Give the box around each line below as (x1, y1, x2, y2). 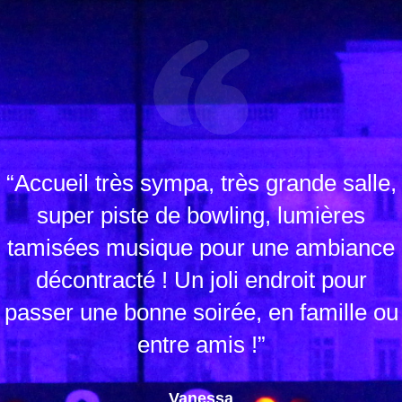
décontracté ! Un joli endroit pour (35, 267, 367, 293)
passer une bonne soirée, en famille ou (4, 299, 398, 326)
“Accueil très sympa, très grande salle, (5, 170, 397, 197)
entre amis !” (136, 331, 266, 358)
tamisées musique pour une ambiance (7, 234, 395, 261)
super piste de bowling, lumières (37, 202, 365, 229)
